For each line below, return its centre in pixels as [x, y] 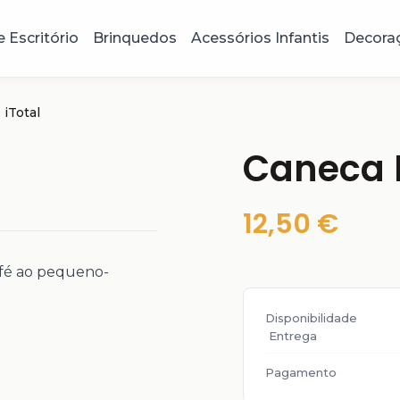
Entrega [293, 335]
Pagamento [301, 372]
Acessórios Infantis [260, 37]
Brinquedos [134, 37]
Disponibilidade [311, 317]
